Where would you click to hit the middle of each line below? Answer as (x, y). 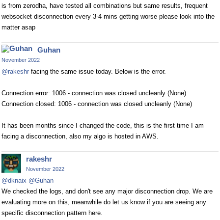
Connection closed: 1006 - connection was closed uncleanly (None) (97, 104)
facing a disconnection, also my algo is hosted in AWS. (80, 137)
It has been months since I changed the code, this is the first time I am (103, 126)
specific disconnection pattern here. (52, 213)
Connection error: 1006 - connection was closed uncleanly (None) (94, 93)
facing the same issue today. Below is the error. (97, 72)
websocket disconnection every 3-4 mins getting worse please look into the (108, 17)
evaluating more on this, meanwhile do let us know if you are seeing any (104, 202)
